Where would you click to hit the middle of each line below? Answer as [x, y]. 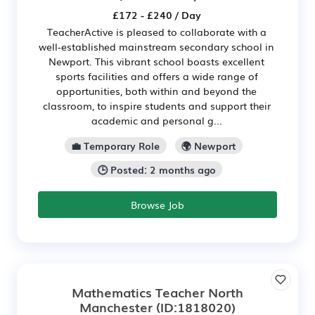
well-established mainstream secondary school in [156, 46]
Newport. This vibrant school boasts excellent [156, 61]
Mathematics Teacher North [157, 292]
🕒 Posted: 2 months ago [156, 169]
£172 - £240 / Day [156, 14]
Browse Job [157, 205]
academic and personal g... [156, 120]
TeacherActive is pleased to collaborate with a [156, 31]
